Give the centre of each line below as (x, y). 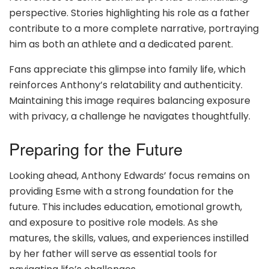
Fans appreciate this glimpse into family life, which (127, 70)
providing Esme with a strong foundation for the (121, 191)
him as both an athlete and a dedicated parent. (121, 44)
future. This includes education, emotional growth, (125, 207)
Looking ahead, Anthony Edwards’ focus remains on (129, 175)
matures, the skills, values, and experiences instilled (129, 238)
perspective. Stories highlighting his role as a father (129, 13)
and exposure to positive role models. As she (113, 222)
